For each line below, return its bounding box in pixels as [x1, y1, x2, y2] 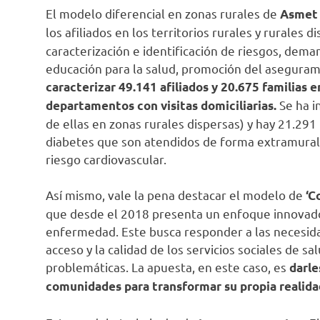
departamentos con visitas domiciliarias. [46, 97, 276, 113]
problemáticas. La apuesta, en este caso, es [46, 259, 289, 275]
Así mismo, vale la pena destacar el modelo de [46, 187, 306, 203]
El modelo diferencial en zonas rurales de [46, 5, 277, 21]
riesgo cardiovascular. [46, 151, 166, 166]
